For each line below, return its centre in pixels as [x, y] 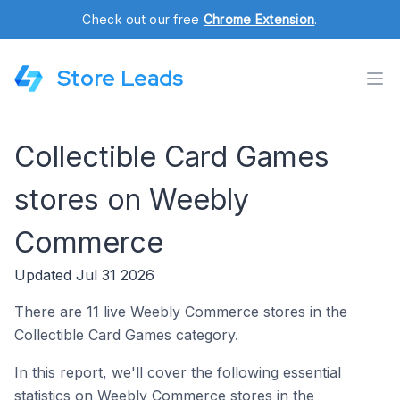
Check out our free [143, 19]
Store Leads [120, 78]
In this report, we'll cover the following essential [178, 372]
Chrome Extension [259, 19]
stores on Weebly [132, 200]
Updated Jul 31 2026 [84, 275]
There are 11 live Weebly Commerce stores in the [181, 312]
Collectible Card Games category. [126, 335]
